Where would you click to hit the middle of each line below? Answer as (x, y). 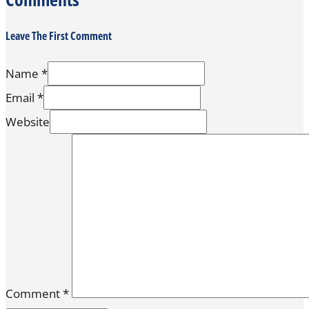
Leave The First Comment (59, 36)
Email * (24, 98)
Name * (27, 74)
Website (28, 122)
